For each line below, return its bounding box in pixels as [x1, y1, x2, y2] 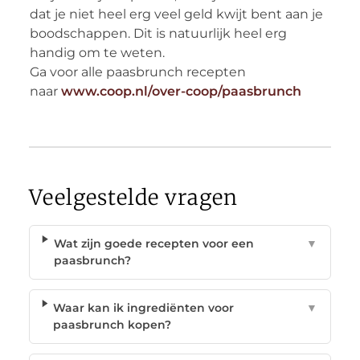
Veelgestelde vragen [28, 183, 238, 211]
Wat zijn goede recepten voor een [53, 235, 254, 251]
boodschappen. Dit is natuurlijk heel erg [29, 25, 287, 41]
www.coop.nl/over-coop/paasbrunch [60, 83, 301, 99]
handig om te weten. [29, 44, 165, 60]
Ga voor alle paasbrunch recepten [29, 63, 246, 80]
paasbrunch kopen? [52, 317, 171, 332]
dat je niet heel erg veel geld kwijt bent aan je [29, 6, 323, 22]
